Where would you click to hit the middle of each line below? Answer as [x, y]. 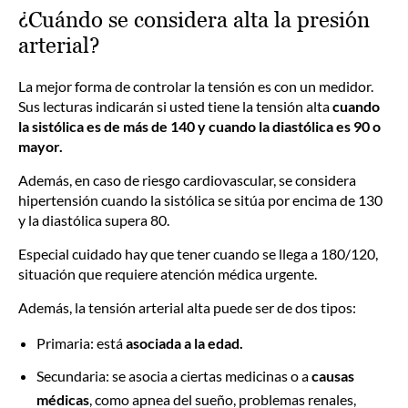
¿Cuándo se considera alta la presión [194, 20]
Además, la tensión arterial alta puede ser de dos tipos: [187, 307]
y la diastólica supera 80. [94, 220]
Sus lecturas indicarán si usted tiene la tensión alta [175, 106]
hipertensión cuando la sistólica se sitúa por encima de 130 [200, 200]
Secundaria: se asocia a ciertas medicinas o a [174, 376]
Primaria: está [81, 343]
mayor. [41, 146]
